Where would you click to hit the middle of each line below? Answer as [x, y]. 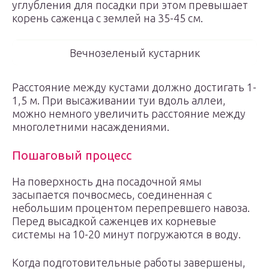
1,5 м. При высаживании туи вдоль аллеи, [119, 100]
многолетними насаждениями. [91, 127]
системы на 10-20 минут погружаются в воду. [126, 234]
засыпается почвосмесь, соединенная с [112, 195]
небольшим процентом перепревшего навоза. [131, 208]
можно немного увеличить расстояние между [129, 113]
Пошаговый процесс [72, 155]
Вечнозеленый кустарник [134, 53]
